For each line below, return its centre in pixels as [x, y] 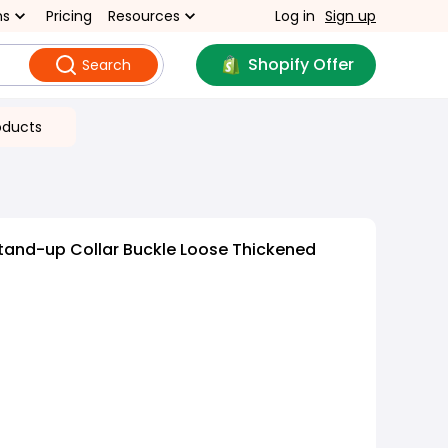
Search [106, 65]
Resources [144, 16]
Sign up [350, 16]
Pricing [69, 16]
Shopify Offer [300, 64]
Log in [295, 16]
